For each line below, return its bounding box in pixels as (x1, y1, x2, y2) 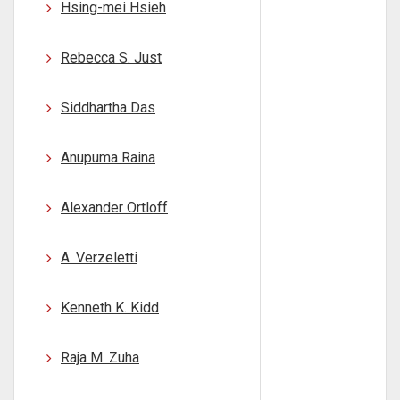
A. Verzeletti (61, 249, 137, 266)
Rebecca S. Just (61, 49, 162, 66)
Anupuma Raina (61, 149, 155, 166)
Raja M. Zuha (61, 349, 139, 366)
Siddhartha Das (61, 99, 155, 116)
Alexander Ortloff (61, 199, 168, 216)
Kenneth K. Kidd (61, 299, 159, 316)
